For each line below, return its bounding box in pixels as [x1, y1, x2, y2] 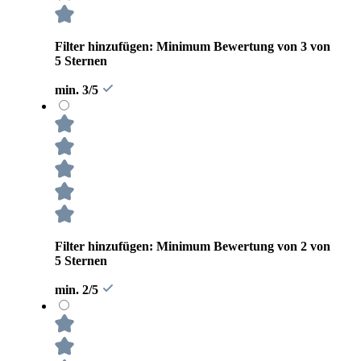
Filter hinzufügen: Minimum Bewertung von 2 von [55, 239, 330, 253]
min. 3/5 [55, 82, 102, 97]
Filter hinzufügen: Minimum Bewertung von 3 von [55, 39, 330, 53]
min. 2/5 [55, 282, 102, 297]
